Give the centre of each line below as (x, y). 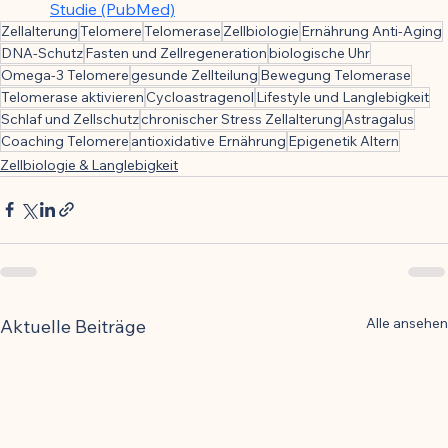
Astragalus (379, 118)
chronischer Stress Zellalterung (241, 118)
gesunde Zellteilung (194, 74)
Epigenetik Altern (343, 140)
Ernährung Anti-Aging (371, 30)
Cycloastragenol (200, 96)
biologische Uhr (319, 52)
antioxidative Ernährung (208, 140)
